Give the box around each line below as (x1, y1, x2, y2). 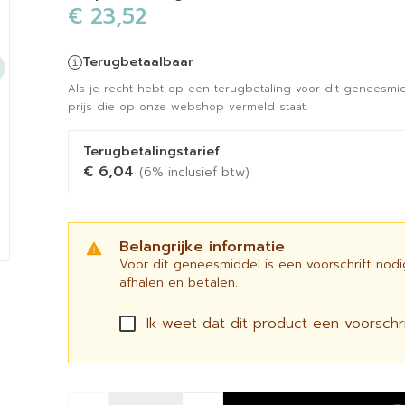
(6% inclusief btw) (138, 162, 250, 182)
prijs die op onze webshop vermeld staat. (67, 98, 307, 115)
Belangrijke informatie (118, 235, 285, 258)
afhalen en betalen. (118, 272, 238, 292)
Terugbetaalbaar (81, 52, 193, 71)
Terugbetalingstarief (82, 141, 220, 161)
